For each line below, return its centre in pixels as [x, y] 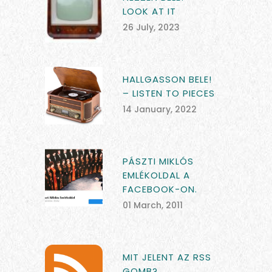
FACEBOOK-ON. [160, 189]
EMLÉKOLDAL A [156, 175]
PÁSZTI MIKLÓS [158, 161]
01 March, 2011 [153, 205]
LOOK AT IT [149, 11]
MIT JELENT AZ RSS [167, 257]
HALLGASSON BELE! [167, 79]
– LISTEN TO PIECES [169, 93]
